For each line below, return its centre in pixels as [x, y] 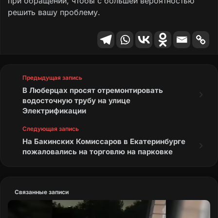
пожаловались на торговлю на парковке [98, 151]
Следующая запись [51, 128]
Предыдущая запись [52, 77]
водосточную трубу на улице [76, 100]
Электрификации [54, 110]
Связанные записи [42, 192]
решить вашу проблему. [54, 12]
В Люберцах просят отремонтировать [93, 90]
